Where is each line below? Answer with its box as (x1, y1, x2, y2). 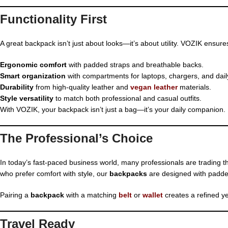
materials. (178, 82, 211, 91)
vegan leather (130, 82, 178, 91)
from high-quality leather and (34, 82, 130, 91)
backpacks (109, 169, 147, 178)
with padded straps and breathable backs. (67, 60, 204, 69)
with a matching (64, 190, 119, 199)
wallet (142, 190, 163, 199)
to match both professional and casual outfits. (53, 94, 202, 102)
